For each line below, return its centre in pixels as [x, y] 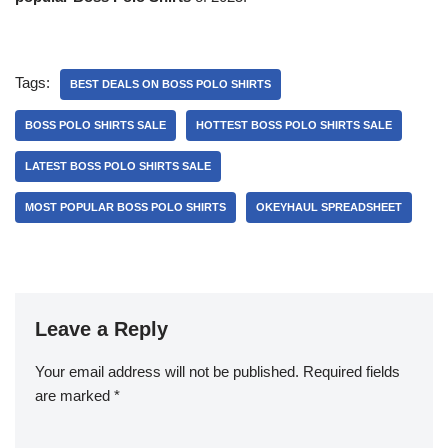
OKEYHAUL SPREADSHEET [329, 207]
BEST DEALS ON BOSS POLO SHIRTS [170, 84]
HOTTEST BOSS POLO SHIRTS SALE [294, 125]
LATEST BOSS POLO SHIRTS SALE [118, 166]
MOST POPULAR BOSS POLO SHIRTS [125, 207]
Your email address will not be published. [167, 371]
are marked [74, 395]
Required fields [351, 371]
